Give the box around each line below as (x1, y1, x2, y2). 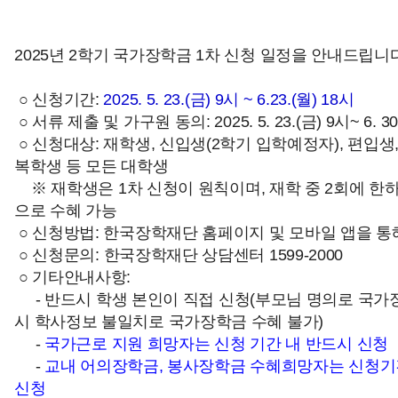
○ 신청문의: (14, 246, 104, 264)
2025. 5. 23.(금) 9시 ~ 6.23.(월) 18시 (99, 91, 359, 108)
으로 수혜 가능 (14, 202, 117, 219)
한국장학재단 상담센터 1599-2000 (103, 246, 344, 264)
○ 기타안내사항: (14, 268, 135, 286)
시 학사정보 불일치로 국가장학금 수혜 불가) (14, 313, 323, 330)
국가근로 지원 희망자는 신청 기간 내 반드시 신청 (44, 335, 388, 353)
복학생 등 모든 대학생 (14, 157, 173, 175)
